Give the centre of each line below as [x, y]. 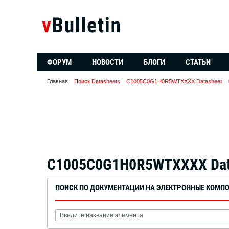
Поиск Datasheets [97, 81]
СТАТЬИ [198, 62]
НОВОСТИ [108, 62]
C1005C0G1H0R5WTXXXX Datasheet [174, 81]
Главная [58, 81]
